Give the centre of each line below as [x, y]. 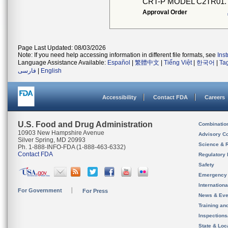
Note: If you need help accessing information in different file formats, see [118, 55]
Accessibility [119, 97]
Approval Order [165, 12]
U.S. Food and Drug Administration [85, 124]
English [51, 71]
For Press [95, 191]
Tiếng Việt [178, 63]
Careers [215, 97]
